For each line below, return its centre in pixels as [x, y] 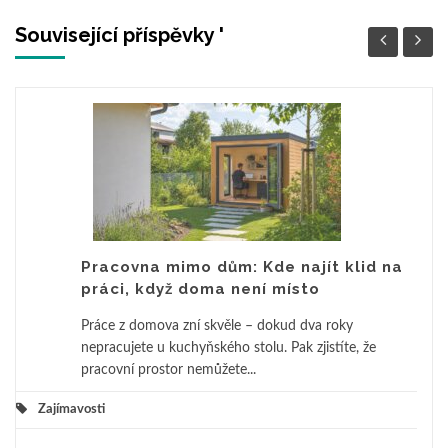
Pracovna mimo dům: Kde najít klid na [242, 266]
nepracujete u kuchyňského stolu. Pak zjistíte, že [228, 347]
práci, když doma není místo [200, 288]
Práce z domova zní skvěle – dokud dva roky [217, 325]
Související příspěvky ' [119, 34]
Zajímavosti [71, 409]
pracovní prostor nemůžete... [168, 369]
